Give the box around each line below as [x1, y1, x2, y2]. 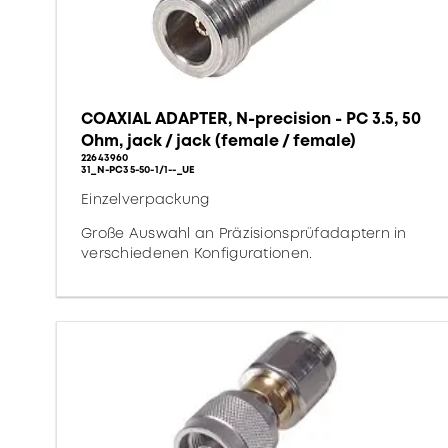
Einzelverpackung [81, 189, 210, 209]
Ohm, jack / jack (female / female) [81, 129, 356, 152]
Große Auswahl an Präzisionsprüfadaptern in [81, 223, 407, 243]
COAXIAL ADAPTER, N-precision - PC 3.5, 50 [81, 107, 421, 130]
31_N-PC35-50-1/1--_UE [81, 162, 196, 177]
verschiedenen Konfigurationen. [81, 243, 313, 263]
